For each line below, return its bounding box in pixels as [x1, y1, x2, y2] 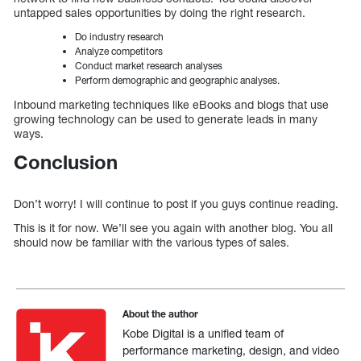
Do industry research [75, 31, 164, 44]
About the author [122, 307, 199, 320]
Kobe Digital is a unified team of [122, 326, 284, 340]
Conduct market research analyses [75, 60, 222, 73]
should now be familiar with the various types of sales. [14, 234, 289, 249]
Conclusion [14, 151, 118, 174]
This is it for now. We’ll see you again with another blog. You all [14, 220, 333, 234]
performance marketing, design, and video [122, 342, 340, 357]
